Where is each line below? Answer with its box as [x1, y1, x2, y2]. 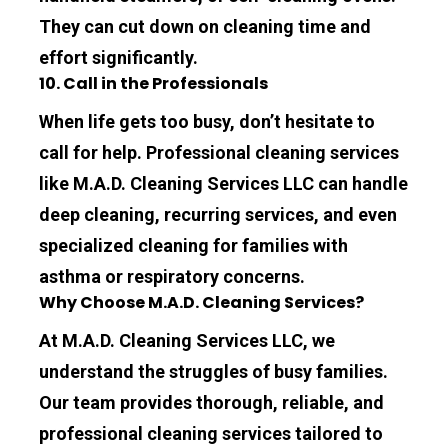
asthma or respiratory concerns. [39, 265, 306, 287]
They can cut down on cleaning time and [39, 15, 372, 37]
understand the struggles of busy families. [39, 360, 389, 382]
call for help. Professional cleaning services [39, 141, 400, 163]
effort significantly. [39, 46, 199, 68]
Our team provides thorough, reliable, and [39, 391, 385, 413]
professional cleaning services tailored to [39, 422, 384, 444]
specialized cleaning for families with [39, 234, 349, 256]
